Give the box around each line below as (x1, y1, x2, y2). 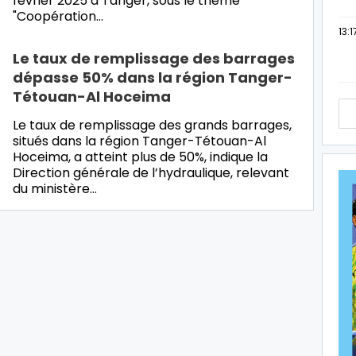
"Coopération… (13, 6, 103, 25)
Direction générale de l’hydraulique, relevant (13, 163, 289, 182)
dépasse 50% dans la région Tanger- (13, 67, 292, 87)
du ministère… (13, 179, 97, 198)
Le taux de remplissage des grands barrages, (13, 115, 292, 134)
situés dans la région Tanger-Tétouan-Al (13, 131, 266, 150)
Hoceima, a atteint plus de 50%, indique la (13, 147, 268, 166)
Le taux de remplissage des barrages (13, 48, 295, 68)
